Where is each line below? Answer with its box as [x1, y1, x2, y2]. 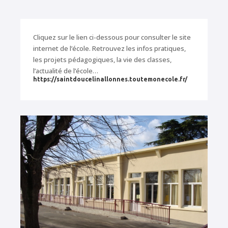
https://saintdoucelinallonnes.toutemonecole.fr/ [33, 76, 187, 82]
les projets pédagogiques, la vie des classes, [33, 55, 172, 64]
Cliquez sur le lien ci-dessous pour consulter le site [33, 33, 191, 42]
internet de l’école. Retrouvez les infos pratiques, [33, 44, 186, 53]
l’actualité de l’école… [33, 66, 98, 75]
